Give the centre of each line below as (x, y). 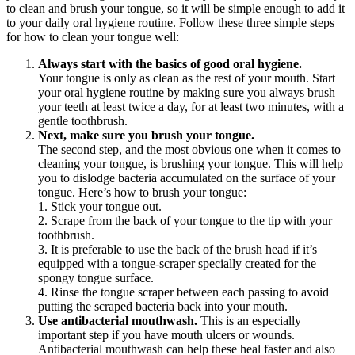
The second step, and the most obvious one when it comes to (189, 150)
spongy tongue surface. (96, 278)
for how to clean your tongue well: (93, 37)
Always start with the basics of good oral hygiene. (170, 64)
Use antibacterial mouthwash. (118, 321)
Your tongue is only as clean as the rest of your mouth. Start (187, 78)
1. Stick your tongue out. (100, 207)
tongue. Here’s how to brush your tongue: (142, 193)
